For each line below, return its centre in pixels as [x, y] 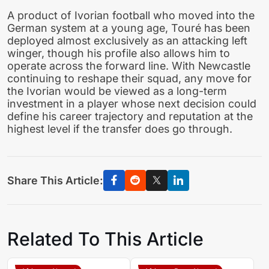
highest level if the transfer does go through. [120, 128]
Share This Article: [55, 180]
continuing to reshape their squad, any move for [129, 78]
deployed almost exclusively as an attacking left [127, 40]
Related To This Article [105, 239]
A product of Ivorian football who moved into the [131, 15]
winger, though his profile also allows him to [119, 53]
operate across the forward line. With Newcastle [129, 65]
